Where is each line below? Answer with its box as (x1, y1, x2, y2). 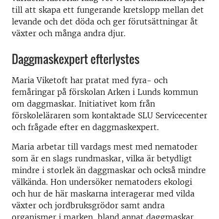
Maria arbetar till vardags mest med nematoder (12, 142, 197, 152)
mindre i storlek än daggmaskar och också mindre (12, 165, 206, 175)
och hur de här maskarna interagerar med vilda (12, 189, 195, 198)
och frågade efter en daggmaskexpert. (12, 122, 159, 132)
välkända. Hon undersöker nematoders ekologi (12, 177, 192, 187)
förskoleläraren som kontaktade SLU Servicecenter (12, 110, 207, 120)
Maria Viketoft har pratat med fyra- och (12, 75, 168, 85)
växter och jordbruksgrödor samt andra (12, 200, 165, 210)
